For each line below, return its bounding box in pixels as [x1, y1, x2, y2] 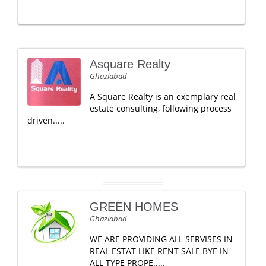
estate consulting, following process [90, 103, 232, 114]
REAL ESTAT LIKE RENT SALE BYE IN [90, 245, 229, 256]
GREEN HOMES [90, 200, 178, 213]
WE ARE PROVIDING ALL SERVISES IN [90, 233, 233, 245]
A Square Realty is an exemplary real [90, 91, 236, 102]
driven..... [27, 115, 65, 126]
